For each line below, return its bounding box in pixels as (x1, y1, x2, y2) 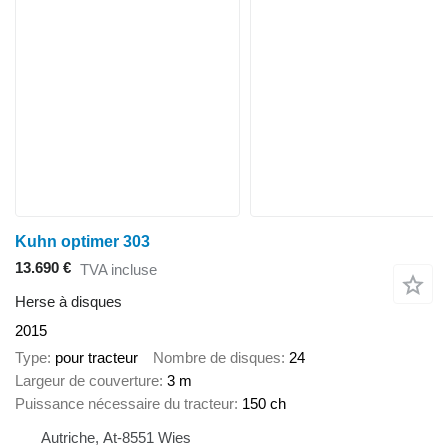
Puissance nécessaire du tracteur (15, 394, 234, 412)
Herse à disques (15, 293, 122, 311)
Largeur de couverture (15, 371, 159, 389)
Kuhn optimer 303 (15, 233, 150, 251)
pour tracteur (55, 348, 138, 366)
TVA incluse (80, 260, 157, 278)
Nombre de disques (153, 348, 281, 366)
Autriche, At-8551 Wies (41, 428, 191, 446)
